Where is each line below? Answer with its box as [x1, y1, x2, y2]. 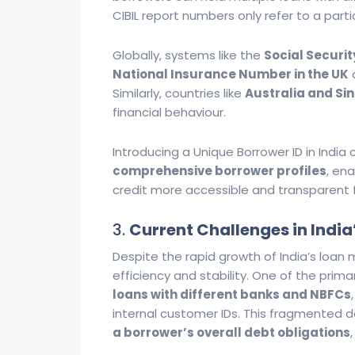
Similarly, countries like [113, 85, 245, 101]
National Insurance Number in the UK [113, 66, 349, 82]
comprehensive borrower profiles [113, 162, 326, 179]
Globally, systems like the [113, 47, 264, 63]
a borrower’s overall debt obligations [113, 324, 350, 341]
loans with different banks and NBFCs [113, 286, 351, 303]
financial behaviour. [113, 104, 226, 120]
